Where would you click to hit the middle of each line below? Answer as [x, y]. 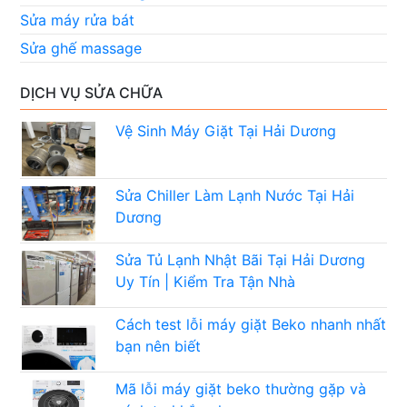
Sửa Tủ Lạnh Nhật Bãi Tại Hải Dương [241, 260]
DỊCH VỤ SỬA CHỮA [92, 93]
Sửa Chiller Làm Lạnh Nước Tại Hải [235, 196]
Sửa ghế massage [81, 49]
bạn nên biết [159, 347]
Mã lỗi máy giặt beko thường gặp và [241, 389]
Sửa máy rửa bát [78, 20]
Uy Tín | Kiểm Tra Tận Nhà [206, 282]
